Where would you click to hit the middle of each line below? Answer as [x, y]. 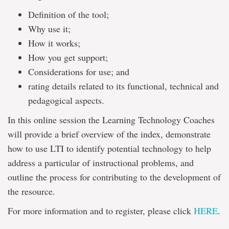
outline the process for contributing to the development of [114, 177]
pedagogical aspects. [66, 100]
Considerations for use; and [79, 72]
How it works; [54, 43]
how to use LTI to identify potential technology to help [109, 148]
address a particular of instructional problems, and [101, 163]
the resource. [31, 191]
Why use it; [49, 29]
